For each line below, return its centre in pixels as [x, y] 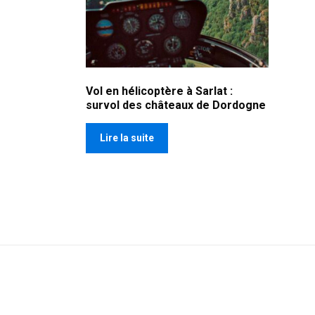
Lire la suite [127, 138]
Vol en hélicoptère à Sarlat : [159, 91]
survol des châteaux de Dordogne [176, 105]
